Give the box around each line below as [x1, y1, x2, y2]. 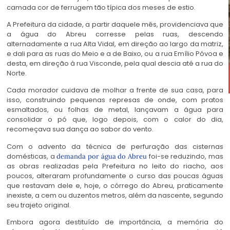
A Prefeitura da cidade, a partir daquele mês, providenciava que [7, 19, 223, 29]
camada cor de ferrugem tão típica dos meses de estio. [7, 2, 196, 12]
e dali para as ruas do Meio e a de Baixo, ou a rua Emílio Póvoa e [7, 48, 223, 59]
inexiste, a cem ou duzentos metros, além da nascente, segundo [7, 190, 223, 200]
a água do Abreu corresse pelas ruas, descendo [7, 29, 223, 39]
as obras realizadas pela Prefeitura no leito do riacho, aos [7, 161, 223, 171]
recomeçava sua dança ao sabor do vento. [7, 124, 154, 135]
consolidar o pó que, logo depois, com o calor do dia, [7, 114, 223, 125]
